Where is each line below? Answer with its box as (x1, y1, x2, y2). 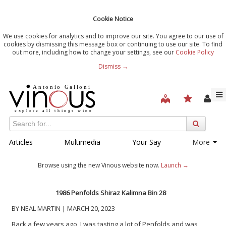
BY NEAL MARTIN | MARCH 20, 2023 (12, 203, 115, 213)
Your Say (132, 137, 161, 147)
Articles (9, 137, 33, 147)
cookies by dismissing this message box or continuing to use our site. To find (4, 39, 222, 48)
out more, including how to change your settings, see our (12, 47, 176, 56)
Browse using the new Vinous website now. (37, 160, 161, 169)
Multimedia (64, 137, 101, 147)
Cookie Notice (93, 14, 133, 23)
